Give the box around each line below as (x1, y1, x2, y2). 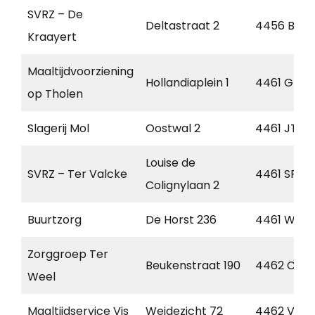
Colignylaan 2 (146, 177, 219, 194)
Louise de (146, 155, 195, 172)
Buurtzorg (27, 212, 82, 229)
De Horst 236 (146, 212, 217, 229)
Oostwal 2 (146, 120, 200, 137)
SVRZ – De (27, 6, 83, 23)
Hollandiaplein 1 (146, 75, 229, 91)
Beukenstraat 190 (146, 257, 240, 274)
